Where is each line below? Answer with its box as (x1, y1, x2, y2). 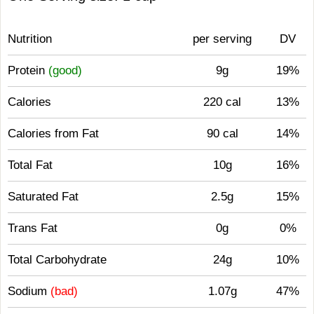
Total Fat (8, 158, 53, 172)
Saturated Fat (8, 190, 78, 203)
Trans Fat (8, 221, 57, 235)
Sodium (8, 285, 50, 298)
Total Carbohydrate (8, 253, 107, 266)
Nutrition (8, 32, 52, 46)
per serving (193, 32, 252, 46)
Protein (8, 64, 48, 77)
